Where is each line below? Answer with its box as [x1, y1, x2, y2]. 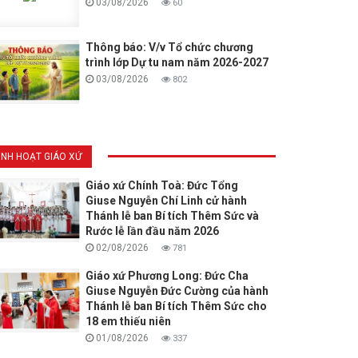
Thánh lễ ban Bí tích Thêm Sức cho [85, 300, 267, 313]
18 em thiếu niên [85, 315, 171, 328]
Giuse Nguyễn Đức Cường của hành [85, 284, 268, 298]
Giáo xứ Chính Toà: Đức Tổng [85, 179, 238, 193]
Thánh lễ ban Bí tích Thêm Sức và [85, 209, 259, 223]
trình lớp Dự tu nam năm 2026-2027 [85, 56, 268, 70]
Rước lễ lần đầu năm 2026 [85, 225, 219, 238]
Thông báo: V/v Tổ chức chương [85, 41, 253, 54]
